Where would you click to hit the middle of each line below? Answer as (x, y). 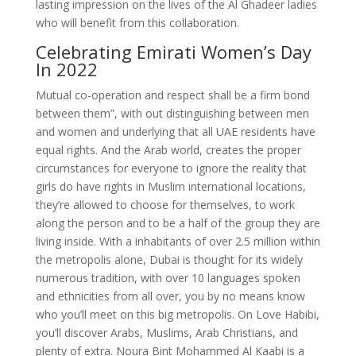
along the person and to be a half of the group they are (178, 223)
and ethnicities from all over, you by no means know (170, 296)
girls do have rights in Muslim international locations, (170, 186)
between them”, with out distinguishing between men (172, 113)
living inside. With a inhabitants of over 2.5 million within (178, 241)
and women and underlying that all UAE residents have (175, 132)
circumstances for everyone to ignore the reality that (171, 168)
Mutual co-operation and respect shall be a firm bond (172, 95)
